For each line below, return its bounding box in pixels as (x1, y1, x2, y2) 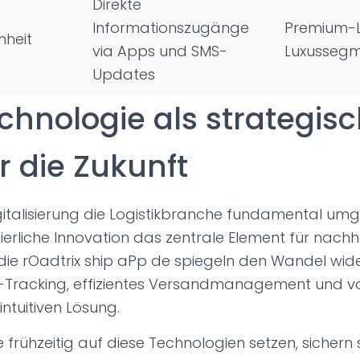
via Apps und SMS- (92, 41, 227, 61)
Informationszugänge (92, 18, 249, 38)
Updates (92, 64, 155, 84)
